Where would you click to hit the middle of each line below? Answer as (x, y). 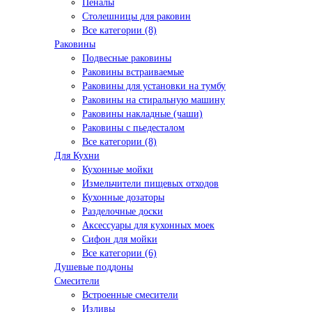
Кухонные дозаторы (123, 198)
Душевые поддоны (94, 267)
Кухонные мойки (118, 170)
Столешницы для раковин (136, 17)
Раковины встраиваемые (133, 72)
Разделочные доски (123, 212)
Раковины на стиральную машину (154, 100)
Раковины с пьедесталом (133, 128)
